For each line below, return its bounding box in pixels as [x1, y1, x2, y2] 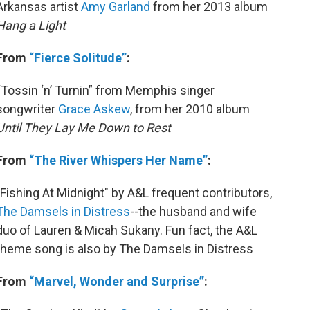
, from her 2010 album [130, 102, 250, 117]
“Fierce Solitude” [29, 51, 127, 66]
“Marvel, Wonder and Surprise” [29, 274, 204, 289]
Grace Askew [58, 102, 130, 117]
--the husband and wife [130, 204, 257, 219]
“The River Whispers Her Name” [29, 153, 208, 168]
